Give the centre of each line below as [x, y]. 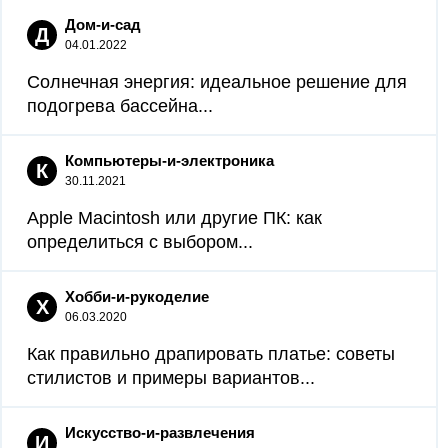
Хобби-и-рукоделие [137, 296]
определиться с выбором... [140, 242]
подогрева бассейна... [120, 106]
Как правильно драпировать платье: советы [211, 354]
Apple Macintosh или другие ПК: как [174, 218]
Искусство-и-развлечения [160, 432]
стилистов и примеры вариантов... [171, 378]
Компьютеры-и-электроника [169, 160]
